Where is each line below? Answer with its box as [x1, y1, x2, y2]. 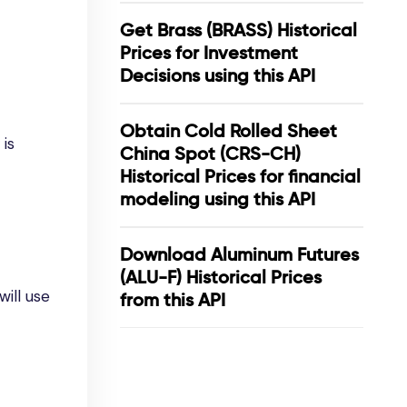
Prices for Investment [120, 42, 298, 64]
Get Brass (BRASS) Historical [120, 19, 357, 41]
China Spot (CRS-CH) [120, 143, 301, 164]
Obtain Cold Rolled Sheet [120, 120, 337, 142]
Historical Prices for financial [120, 165, 361, 187]
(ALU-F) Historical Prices [120, 266, 322, 288]
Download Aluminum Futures [120, 243, 359, 265]
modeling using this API [120, 188, 315, 210]
